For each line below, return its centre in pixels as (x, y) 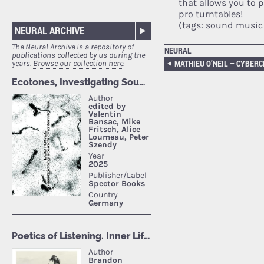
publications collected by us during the (78, 55)
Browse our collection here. (79, 64)
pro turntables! (210, 14)
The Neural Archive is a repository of (73, 47)
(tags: (192, 25)
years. (22, 64)
